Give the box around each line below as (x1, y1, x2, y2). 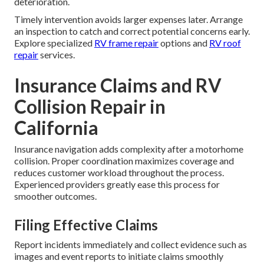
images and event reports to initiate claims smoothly (14, 250, 223, 262)
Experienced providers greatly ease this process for (14, 178, 220, 190)
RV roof (209, 37, 241, 48)
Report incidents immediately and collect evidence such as (14, 238, 247, 250)
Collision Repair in (14, 94, 166, 118)
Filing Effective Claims (14, 216, 158, 233)
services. (38, 48, 75, 60)
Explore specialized (14, 37, 94, 48)
